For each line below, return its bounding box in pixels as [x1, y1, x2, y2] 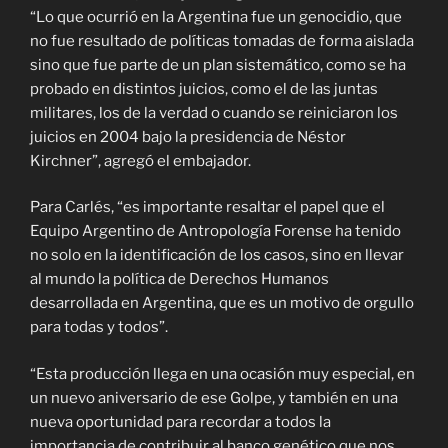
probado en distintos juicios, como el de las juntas [30, 79, 378, 98]
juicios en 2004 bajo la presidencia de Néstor [30, 127, 346, 146]
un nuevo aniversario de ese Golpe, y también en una [30, 388, 398, 407]
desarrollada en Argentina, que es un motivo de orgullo [30, 294, 414, 313]
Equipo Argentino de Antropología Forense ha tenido [30, 222, 401, 241]
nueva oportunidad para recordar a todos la [30, 412, 331, 431]
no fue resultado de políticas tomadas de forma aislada [30, 31, 414, 50]
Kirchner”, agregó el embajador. [30, 151, 251, 170]
